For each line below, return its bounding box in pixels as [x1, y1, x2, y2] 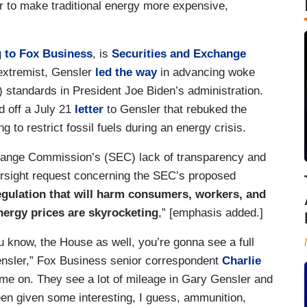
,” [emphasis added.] [158, 206, 267, 219]
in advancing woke [157, 65, 255, 79]
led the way [95, 65, 157, 79]
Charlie [222, 254, 261, 267]
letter [75, 102, 103, 116]
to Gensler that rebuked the [103, 102, 247, 116]
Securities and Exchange [112, 47, 246, 60]
